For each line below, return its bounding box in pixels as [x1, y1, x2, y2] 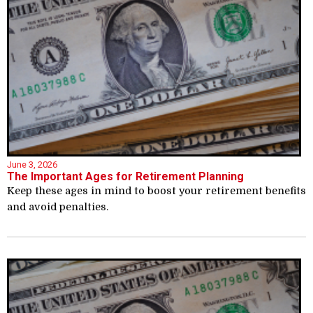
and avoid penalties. [7, 201, 108, 213]
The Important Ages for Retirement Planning [7, 170, 244, 184]
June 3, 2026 [7, 159, 57, 170]
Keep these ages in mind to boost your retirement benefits [7, 185, 306, 197]
